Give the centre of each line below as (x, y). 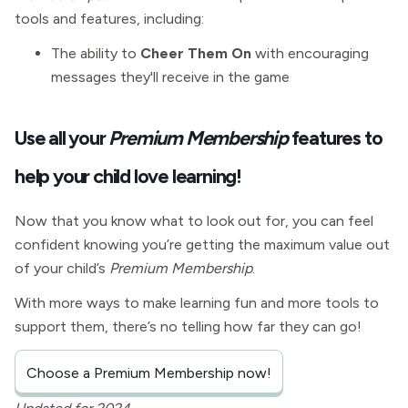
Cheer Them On (196, 53)
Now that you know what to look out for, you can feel (194, 221)
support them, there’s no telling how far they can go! (188, 326)
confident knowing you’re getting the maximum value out (202, 245)
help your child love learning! (128, 176)
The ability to (96, 53)
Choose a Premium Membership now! (149, 373)
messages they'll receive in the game (170, 77)
